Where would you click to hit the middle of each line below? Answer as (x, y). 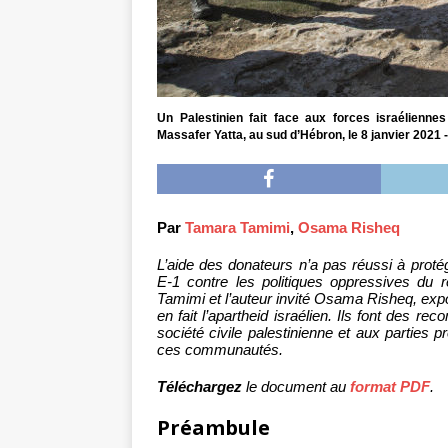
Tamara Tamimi (237, 228)
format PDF (390, 387)
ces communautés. (220, 350)
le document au (296, 387)
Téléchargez (199, 387)
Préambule (213, 428)
